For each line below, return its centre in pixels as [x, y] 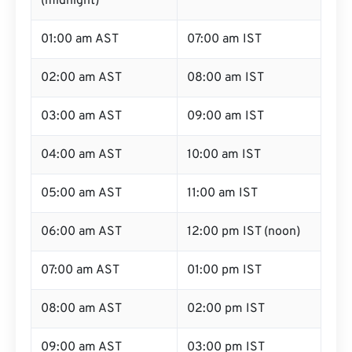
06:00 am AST [81, 232]
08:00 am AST [81, 309]
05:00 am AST [81, 193]
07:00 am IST [224, 39]
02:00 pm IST [226, 309]
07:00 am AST [80, 270]
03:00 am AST [81, 116]
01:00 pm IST [224, 270]
